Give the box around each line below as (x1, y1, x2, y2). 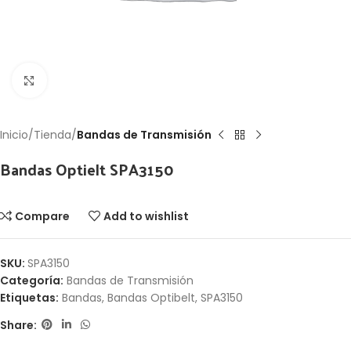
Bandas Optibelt (107, 290, 195, 306)
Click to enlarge (46, 73, 131, 87)
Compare (15, 208, 71, 224)
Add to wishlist (103, 208, 190, 224)
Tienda (34, 127, 71, 143)
